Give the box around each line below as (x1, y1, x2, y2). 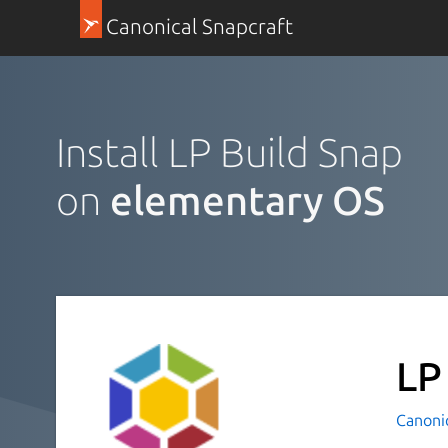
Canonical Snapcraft (105, 15, 293, 38)
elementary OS (110, 177, 385, 223)
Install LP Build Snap (56, 129, 403, 175)
